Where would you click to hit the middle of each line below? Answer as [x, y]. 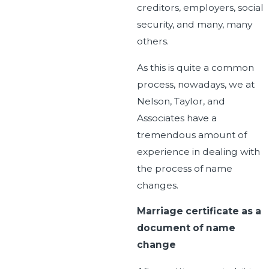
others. [153, 41]
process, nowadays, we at [195, 84]
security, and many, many [194, 24]
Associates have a [177, 118]
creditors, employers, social [200, 8]
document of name [186, 228]
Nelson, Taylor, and [181, 101]
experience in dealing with [198, 151]
